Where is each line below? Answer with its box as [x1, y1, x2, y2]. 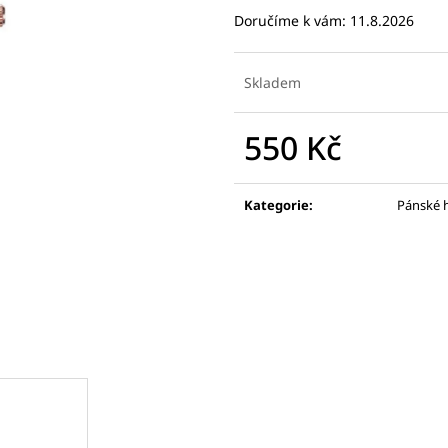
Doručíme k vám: [234, 10, 346, 30]
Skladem [244, 72, 301, 92]
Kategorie [244, 195, 309, 214]
